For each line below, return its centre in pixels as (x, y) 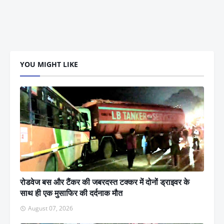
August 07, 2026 (50, 208)
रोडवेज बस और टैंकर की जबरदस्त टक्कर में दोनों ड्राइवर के (105, 182)
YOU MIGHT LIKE (49, 64)
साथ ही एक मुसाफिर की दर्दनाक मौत (71, 193)
